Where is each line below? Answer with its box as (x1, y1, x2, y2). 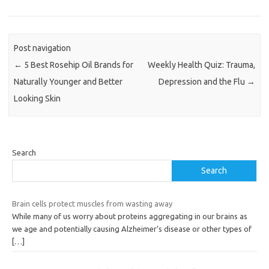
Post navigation (14, 43, 71, 53)
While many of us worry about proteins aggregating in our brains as (12, 211, 247, 220)
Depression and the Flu (158, 76, 247, 86)
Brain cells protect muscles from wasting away (12, 199, 172, 208)
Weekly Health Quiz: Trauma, (147, 59, 255, 70)
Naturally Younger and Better (14, 76, 123, 86)
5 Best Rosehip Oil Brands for (22, 59, 134, 70)
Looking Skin (14, 93, 61, 103)
